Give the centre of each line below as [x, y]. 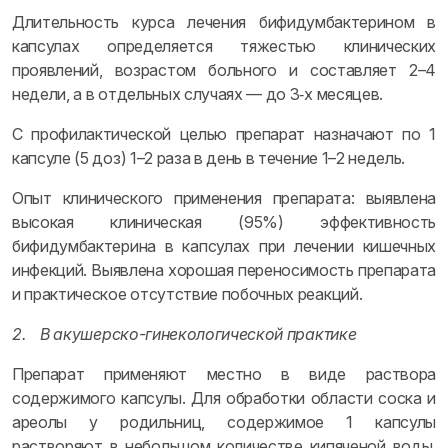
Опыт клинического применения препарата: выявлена [224, 198]
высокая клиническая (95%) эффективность [224, 222]
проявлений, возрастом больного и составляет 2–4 [224, 70]
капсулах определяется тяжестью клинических [224, 46]
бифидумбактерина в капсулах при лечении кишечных [224, 246]
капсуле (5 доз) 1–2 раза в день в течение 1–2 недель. [209, 158]
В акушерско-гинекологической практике [198, 334]
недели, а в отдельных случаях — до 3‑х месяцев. [197, 94]
